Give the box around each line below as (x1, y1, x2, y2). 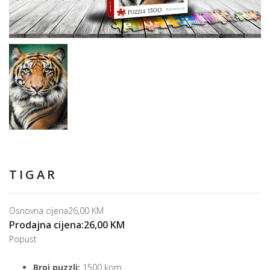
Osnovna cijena (9, 205, 68, 217)
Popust (9, 233, 37, 245)
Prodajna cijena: (9, 218, 84, 232)
